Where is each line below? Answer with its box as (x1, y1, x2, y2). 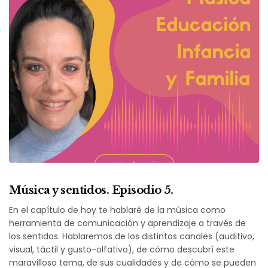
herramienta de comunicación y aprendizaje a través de (9, 217, 246, 229)
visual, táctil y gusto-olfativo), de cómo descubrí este (9, 243, 235, 255)
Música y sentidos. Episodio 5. (9, 183, 173, 197)
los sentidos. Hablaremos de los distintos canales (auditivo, (9, 230, 255, 242)
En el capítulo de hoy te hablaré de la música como (9, 203, 226, 216)
